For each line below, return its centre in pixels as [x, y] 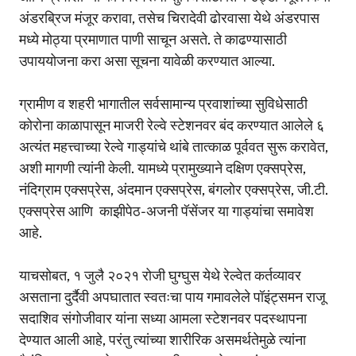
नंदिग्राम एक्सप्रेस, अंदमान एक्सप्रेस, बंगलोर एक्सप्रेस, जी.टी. [174, 189]
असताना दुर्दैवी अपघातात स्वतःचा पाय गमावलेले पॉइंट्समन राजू [172, 296]
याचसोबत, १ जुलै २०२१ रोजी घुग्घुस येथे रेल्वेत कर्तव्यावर [160, 275]
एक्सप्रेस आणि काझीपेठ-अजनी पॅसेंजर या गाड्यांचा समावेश [166, 211]
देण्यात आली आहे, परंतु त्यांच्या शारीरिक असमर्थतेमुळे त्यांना [163, 339]
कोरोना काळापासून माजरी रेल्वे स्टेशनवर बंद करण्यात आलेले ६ [172, 125]
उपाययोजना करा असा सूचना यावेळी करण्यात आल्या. [149, 60]
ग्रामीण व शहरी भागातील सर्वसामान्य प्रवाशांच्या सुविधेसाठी [163, 103]
